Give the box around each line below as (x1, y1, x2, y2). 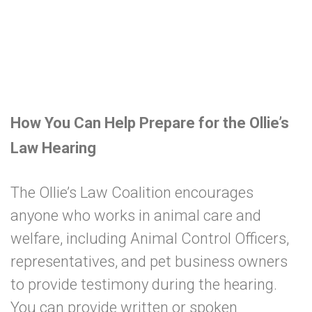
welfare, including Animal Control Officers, (10, 230, 289, 247)
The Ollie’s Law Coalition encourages (10, 184, 253, 201)
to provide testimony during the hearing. (10, 276, 277, 293)
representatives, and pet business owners (10, 253, 288, 270)
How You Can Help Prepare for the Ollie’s (10, 114, 289, 132)
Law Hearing (10, 139, 100, 157)
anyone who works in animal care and (10, 207, 261, 224)
